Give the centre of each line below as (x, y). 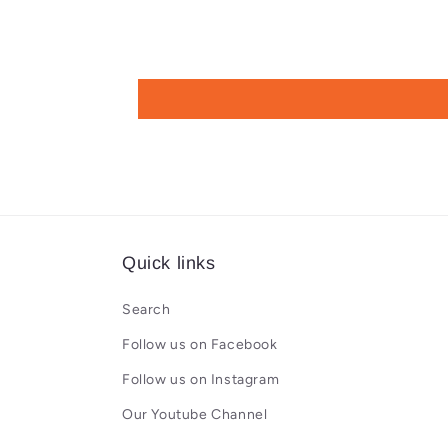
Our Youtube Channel (195, 414)
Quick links (169, 263)
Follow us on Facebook (200, 344)
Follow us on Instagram (201, 379)
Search (146, 309)
